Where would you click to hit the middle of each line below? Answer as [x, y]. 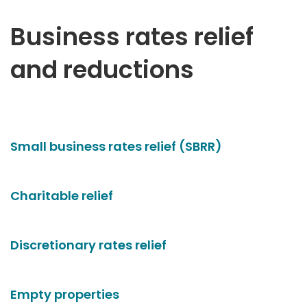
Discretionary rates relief [88, 245]
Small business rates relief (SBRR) [116, 146]
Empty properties [65, 294]
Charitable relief [62, 196]
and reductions [102, 70]
